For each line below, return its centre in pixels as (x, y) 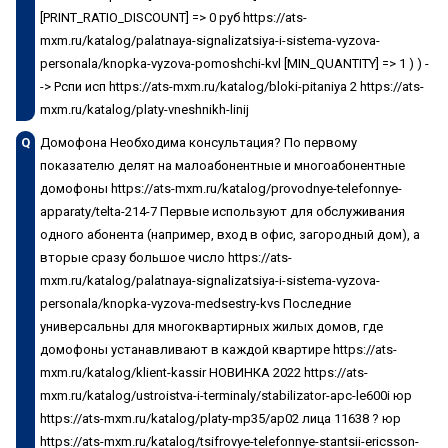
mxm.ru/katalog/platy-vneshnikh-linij (144, 109)
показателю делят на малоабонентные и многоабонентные (222, 165)
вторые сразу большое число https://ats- (166, 257)
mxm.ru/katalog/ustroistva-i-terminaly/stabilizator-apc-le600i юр (226, 395)
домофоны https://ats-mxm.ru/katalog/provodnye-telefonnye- (221, 188)
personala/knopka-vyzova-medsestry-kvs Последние (195, 303)
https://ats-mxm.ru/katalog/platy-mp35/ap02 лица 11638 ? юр (220, 418)
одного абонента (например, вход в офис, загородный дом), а (230, 234)
